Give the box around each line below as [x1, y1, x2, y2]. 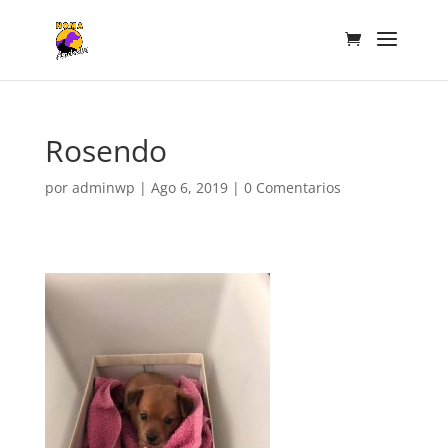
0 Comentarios [243, 178, 341, 197]
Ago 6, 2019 [150, 178, 228, 197]
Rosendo [44, 130, 167, 171]
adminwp [71, 178, 135, 197]
